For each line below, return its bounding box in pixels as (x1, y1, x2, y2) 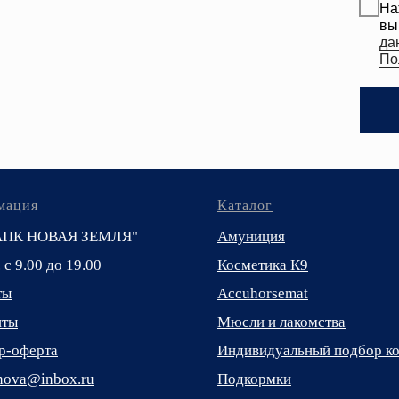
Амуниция (217, 227, 285, 245)
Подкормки (217, 370, 291, 387)
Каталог (217, 197, 273, 213)
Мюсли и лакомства (217, 313, 346, 330)
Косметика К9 (217, 256, 308, 273)
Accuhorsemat (217, 284, 308, 302)
